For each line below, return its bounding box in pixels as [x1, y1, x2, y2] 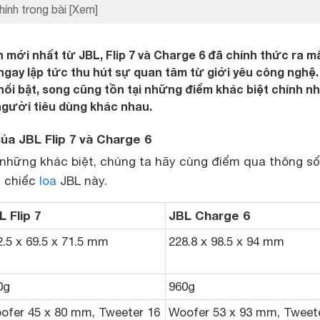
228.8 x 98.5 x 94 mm [169, 234, 284, 249]
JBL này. [56, 174, 107, 188]
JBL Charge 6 [169, 208, 249, 223]
